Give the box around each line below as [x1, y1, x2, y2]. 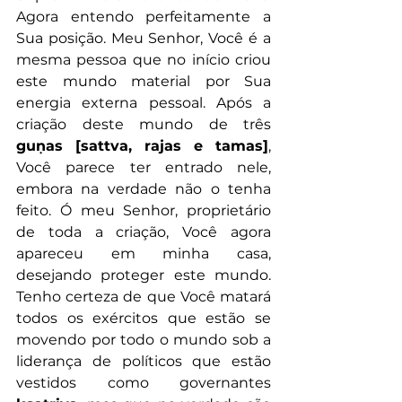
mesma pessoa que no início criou [16, 51, 271, 69]
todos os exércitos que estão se [16, 310, 271, 328]
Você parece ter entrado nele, [16, 159, 271, 177]
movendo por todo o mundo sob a [16, 331, 271, 349]
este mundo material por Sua [16, 73, 271, 91]
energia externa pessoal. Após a [16, 94, 271, 112]
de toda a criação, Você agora [16, 223, 271, 241]
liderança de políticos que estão [16, 353, 271, 371]
